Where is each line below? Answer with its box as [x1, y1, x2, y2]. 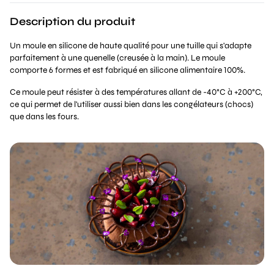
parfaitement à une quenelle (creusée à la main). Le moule [10, 53, 225, 63]
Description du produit [10, 15, 135, 28]
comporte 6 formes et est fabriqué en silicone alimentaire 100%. [10, 65, 245, 75]
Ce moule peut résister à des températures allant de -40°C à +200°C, [10, 87, 262, 97]
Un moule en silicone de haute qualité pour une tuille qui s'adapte [10, 40, 251, 51]
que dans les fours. [10, 111, 79, 122]
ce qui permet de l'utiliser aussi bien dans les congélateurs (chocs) [10, 99, 253, 109]
